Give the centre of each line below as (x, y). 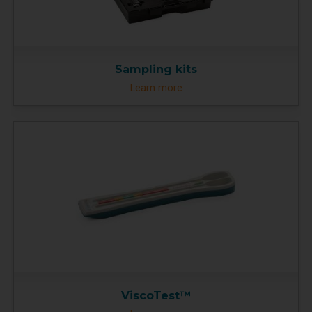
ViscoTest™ (156, 296)
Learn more (156, 87)
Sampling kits (156, 69)
